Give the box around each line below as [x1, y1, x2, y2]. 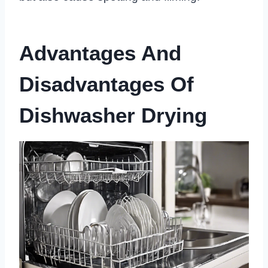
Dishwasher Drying [19, 103, 207, 127]
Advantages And [19, 41, 181, 65]
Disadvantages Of [19, 72, 194, 96]
